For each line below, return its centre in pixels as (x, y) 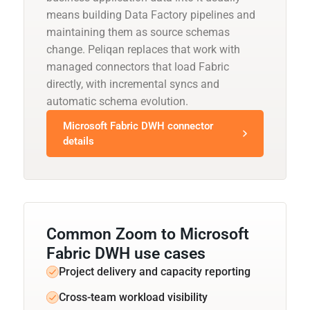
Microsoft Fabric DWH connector (138, 126)
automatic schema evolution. (117, 101)
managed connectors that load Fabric (138, 66)
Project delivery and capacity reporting (155, 271)
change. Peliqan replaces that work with (143, 49)
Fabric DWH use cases (126, 253)
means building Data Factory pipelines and (151, 15)
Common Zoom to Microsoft (148, 234)
